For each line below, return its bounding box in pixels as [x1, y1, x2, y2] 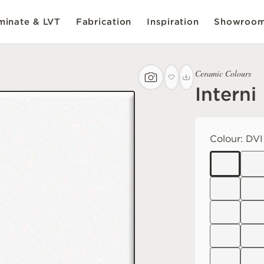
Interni [195, 82, 256, 105]
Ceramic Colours [195, 68, 251, 79]
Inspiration [147, 16, 199, 27]
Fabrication [75, 16, 131, 27]
